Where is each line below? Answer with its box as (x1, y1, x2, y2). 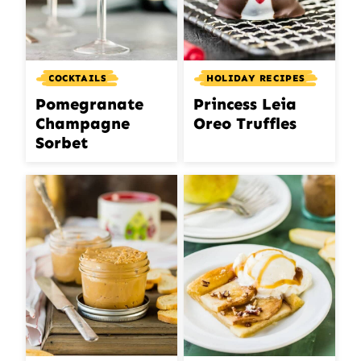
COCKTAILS (48, 73, 107, 85)
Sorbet (35, 133, 88, 153)
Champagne (35, 114, 130, 134)
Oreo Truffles (193, 114, 297, 134)
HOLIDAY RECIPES (206, 73, 305, 85)
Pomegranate (35, 94, 143, 114)
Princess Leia (193, 94, 297, 114)
